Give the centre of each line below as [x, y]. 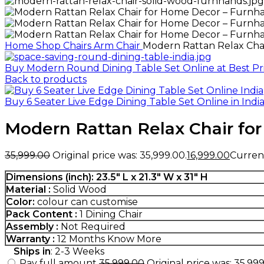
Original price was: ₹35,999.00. [120, 155]
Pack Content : [42, 214]
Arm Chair [118, 46]
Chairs [78, 46]
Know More [134, 239]
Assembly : [32, 226]
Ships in [32, 251]
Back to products [46, 79]
